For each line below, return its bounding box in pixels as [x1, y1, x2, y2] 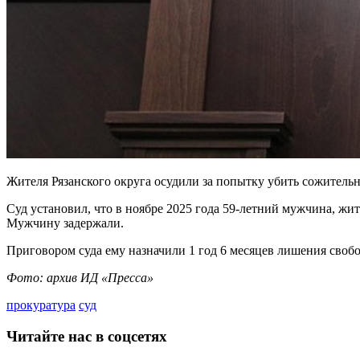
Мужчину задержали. [6, 215, 124, 230]
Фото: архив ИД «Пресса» [6, 270, 153, 284]
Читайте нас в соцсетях [6, 327, 167, 345]
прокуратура [6, 297, 76, 312]
